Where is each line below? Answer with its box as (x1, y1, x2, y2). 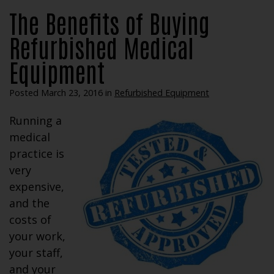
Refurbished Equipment (114, 87, 209, 99)
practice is (9, 146, 64, 161)
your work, (9, 229, 65, 244)
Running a (9, 113, 62, 128)
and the (9, 196, 50, 211)
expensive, (9, 179, 64, 194)
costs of (9, 212, 51, 228)
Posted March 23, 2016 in (9, 87, 114, 99)
